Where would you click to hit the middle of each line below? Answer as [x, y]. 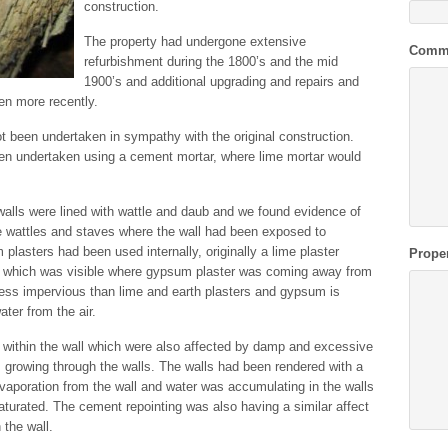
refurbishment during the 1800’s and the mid [211, 61]
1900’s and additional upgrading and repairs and [221, 81]
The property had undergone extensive [195, 41]
